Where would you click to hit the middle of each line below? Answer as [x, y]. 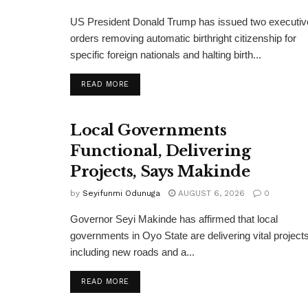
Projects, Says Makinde [160, 172]
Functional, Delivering [161, 151]
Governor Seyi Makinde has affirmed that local [174, 219]
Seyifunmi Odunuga [121, 194]
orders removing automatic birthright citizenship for [183, 38]
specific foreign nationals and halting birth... [166, 54]
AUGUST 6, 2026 [210, 194]
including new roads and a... [132, 252]
